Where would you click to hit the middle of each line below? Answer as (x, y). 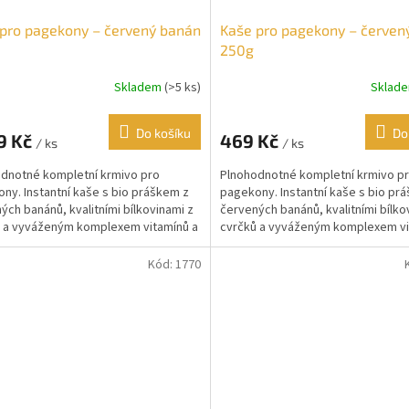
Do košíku (163, 133)
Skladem (139, 87)
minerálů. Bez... (260, 245)
